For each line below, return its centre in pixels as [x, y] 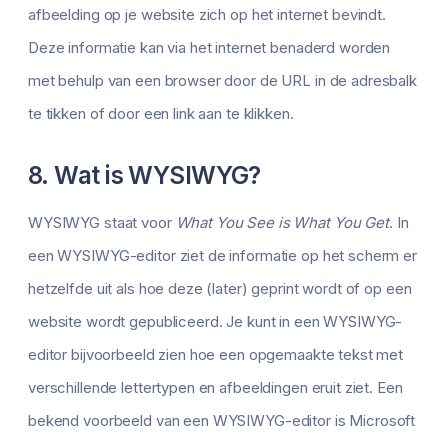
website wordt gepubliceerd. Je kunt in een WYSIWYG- [215, 322]
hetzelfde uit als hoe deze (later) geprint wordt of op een [220, 289]
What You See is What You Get [282, 223]
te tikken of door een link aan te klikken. [161, 114]
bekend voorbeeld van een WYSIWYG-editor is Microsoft [222, 421]
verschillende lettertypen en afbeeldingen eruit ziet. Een [215, 388]
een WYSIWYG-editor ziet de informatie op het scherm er [222, 256]
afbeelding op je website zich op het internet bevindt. [207, 15]
